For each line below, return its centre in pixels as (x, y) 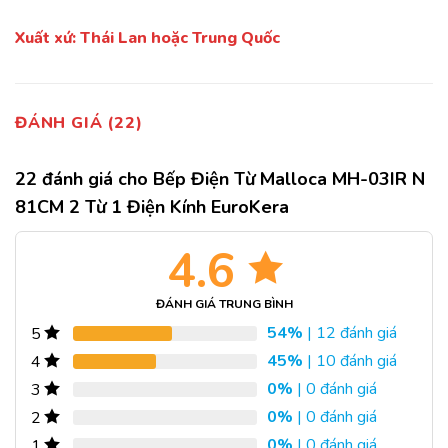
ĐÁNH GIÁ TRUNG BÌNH (224, 304)
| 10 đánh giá (350, 361)
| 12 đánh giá (350, 333)
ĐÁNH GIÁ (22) (79, 123)
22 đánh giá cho (84, 179)
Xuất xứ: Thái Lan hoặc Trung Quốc (147, 38)
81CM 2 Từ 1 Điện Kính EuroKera (152, 207)
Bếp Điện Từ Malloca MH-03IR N (289, 179)
